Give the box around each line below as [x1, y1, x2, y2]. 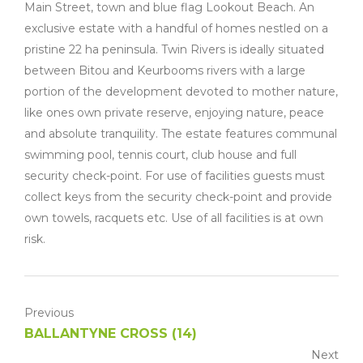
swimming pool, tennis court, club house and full [24, 147, 297, 162]
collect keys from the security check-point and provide [24, 190, 332, 204]
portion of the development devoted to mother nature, [24, 84, 338, 99]
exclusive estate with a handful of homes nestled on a [24, 21, 328, 36]
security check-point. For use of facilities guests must [24, 169, 325, 183]
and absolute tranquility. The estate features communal [24, 126, 337, 141]
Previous [24, 305, 74, 320]
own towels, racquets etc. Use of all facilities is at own [24, 211, 323, 225]
